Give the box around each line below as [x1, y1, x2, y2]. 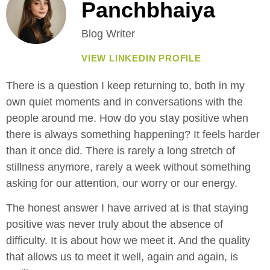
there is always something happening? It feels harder [6, 128, 260, 141]
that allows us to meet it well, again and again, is [6, 251, 238, 263]
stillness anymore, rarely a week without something [6, 161, 251, 174]
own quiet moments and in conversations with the [6, 96, 243, 108]
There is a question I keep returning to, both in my [6, 80, 245, 92]
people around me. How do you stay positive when [6, 112, 248, 125]
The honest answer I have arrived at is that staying [6, 202, 248, 215]
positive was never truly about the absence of [6, 218, 223, 231]
